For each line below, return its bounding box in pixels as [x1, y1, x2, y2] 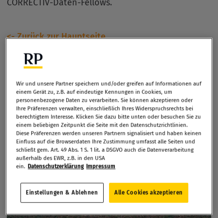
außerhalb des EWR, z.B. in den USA [16, 154, 106, 162]
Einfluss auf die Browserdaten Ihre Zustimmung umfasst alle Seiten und [16, 138, 196, 145]
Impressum [86, 163, 116, 170]
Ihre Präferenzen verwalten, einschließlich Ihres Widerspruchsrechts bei [16, 105, 194, 112]
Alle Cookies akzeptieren [114, 189, 183, 196]
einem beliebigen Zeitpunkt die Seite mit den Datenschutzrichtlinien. [16, 121, 188, 128]
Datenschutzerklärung [28, 163, 84, 170]
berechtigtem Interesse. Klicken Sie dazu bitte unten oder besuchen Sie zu [16, 113, 201, 120]
